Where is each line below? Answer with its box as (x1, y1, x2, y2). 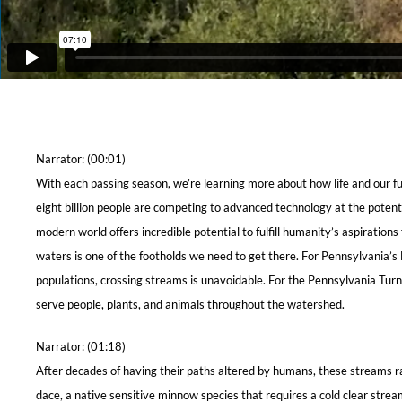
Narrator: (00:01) (36, 152, 126, 166)
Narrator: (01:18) (36, 338, 126, 354)
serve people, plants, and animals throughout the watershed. (36, 297, 345, 311)
